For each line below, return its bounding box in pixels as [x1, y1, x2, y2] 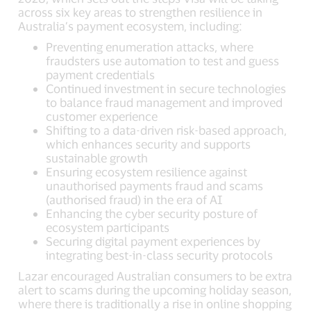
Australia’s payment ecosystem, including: [18, 19, 243, 33]
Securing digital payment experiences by [46, 234, 261, 248]
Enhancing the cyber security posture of [46, 206, 258, 220]
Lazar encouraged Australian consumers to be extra [18, 269, 293, 283]
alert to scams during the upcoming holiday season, [18, 283, 292, 296]
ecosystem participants [46, 220, 170, 234]
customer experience [46, 109, 158, 123]
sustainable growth [46, 151, 149, 165]
